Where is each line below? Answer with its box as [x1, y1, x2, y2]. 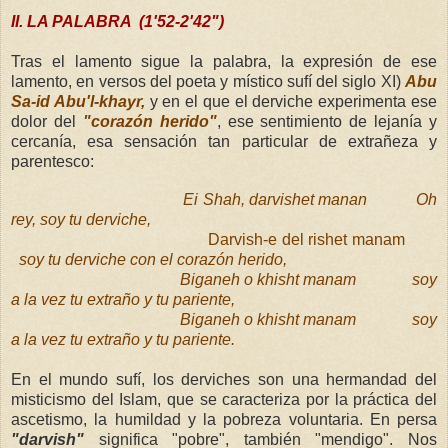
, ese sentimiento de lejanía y [216, 113, 437, 131]
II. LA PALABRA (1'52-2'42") [11, 13, 224, 31]
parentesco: [11, 153, 94, 171]
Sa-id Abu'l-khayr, [11, 93, 145, 111]
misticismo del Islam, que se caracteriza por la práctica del [11, 391, 437, 409]
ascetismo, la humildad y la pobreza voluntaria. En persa [11, 411, 437, 429]
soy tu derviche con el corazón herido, [19, 251, 291, 269]
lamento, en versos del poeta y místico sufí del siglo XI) [11, 73, 405, 91]
